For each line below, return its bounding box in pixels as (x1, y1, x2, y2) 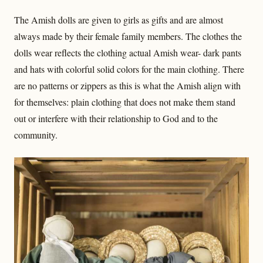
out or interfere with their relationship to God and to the (14, 112, 218, 125)
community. (14, 129, 58, 141)
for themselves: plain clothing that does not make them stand (14, 96, 235, 109)
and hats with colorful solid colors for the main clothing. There (14, 63, 244, 76)
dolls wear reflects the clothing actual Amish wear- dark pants (14, 46, 241, 59)
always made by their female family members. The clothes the (14, 30, 242, 43)
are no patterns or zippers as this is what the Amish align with (14, 79, 241, 92)
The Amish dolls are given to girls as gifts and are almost (14, 14, 223, 26)
